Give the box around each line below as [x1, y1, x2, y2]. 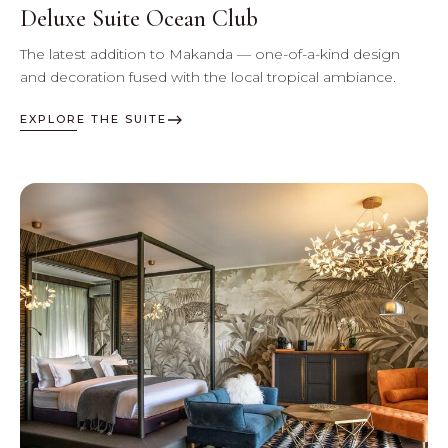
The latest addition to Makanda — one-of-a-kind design [20, 45, 400, 64]
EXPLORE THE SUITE [20, 112, 167, 127]
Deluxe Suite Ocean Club [20, 4, 258, 34]
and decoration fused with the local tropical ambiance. [20, 68, 396, 87]
